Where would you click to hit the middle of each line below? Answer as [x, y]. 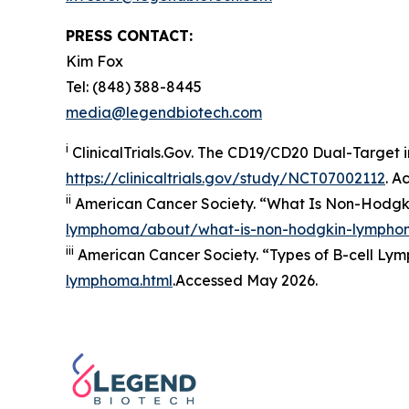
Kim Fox [94, 61]
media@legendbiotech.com [164, 112]
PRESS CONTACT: [129, 36]
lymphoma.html [119, 280]
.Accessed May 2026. [245, 280]
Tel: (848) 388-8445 [134, 87]
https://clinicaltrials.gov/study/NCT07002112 [225, 178]
